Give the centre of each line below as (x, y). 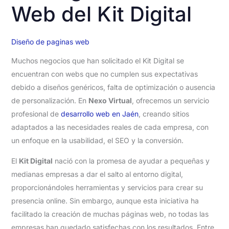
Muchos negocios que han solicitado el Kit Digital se (97, 60)
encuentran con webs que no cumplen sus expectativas (104, 74)
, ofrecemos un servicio (170, 100)
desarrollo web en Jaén (99, 113)
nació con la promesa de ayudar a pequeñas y (131, 161)
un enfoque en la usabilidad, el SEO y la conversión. (97, 140)
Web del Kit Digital (101, 14)
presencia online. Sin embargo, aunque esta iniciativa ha (105, 200)
